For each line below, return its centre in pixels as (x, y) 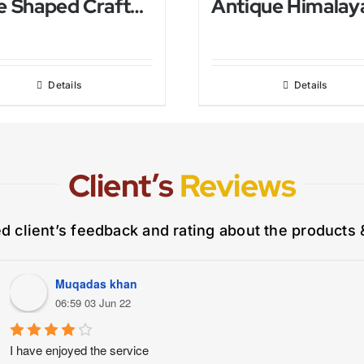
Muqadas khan (97, 284)
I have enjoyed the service (80, 349)
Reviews (237, 186)
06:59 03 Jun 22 (93, 303)
